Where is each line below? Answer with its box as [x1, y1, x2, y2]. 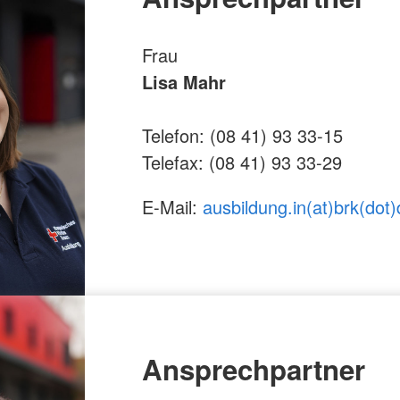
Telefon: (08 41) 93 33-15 [141, 121, 343, 148]
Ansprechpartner [141, 348, 365, 389]
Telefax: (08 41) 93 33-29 [141, 148, 342, 175]
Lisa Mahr [141, 68, 226, 95]
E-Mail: [141, 193, 203, 220]
